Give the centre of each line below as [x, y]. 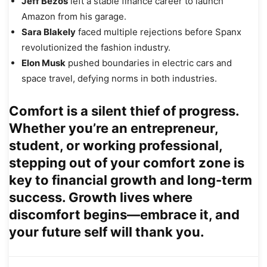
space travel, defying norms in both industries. [119, 78]
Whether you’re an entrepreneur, [114, 128]
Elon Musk [44, 63]
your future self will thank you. [107, 232]
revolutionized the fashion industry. [96, 47]
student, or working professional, [116, 145]
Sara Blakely [49, 32]
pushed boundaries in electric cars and [149, 63]
